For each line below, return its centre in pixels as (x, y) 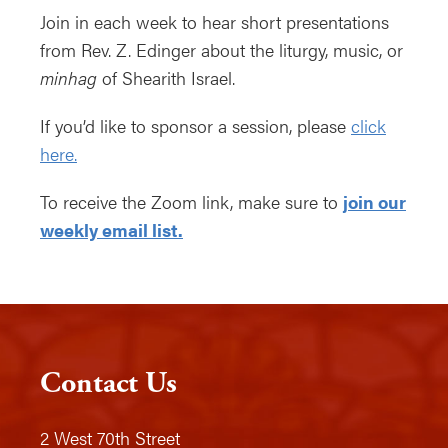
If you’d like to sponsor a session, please (195, 126)
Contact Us (108, 384)
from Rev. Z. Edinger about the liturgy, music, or (221, 50)
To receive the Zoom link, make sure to (191, 202)
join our (374, 202)
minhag (68, 78)
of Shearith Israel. (166, 78)
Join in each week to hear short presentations (214, 22)
